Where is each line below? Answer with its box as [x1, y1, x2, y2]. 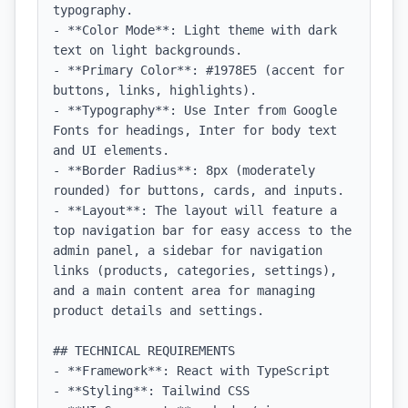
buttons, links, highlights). [53, 83, 257, 97]
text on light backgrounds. [53, 43, 242, 57]
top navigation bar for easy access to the [53, 223, 352, 238]
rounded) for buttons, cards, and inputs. [53, 183, 344, 198]
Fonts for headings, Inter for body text [53, 123, 337, 138]
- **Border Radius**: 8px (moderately [53, 163, 315, 178]
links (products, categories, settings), [53, 263, 337, 278]
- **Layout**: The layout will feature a [53, 203, 337, 218]
